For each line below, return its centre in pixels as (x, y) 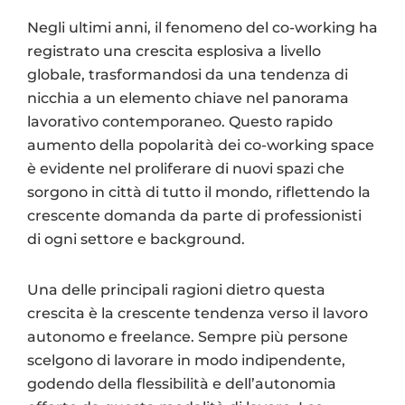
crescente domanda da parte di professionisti (194, 215)
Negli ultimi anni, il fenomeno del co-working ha (202, 27)
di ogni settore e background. (136, 239)
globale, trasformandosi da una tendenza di (188, 74)
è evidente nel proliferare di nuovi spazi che (186, 168)
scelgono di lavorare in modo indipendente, (186, 360)
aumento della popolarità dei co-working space (201, 145)
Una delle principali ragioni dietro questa (176, 289)
